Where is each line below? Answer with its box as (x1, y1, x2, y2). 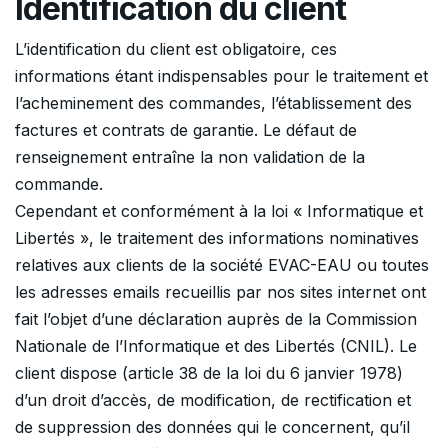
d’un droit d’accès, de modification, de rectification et (15, 390, 411, 411)
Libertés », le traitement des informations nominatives (15, 228, 419, 249)
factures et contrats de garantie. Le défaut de (15, 120, 357, 141)
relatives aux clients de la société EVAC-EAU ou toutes (15, 255, 429, 276)
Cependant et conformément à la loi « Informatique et (15, 201, 423, 222)
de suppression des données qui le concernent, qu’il (15, 417, 410, 438)
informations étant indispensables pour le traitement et (15, 66, 428, 87)
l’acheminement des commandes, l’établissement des (15, 93, 412, 114)
